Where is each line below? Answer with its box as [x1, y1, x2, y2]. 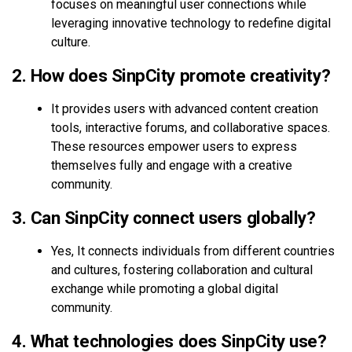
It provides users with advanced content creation [51, 101, 318, 116]
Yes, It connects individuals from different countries [51, 243, 335, 258]
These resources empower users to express [51, 138, 297, 154]
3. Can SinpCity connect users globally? [12, 207, 316, 228]
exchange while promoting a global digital [51, 280, 278, 296]
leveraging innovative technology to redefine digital [51, 15, 331, 31]
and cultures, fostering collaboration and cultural [51, 262, 313, 277]
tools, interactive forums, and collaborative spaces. [51, 119, 330, 135]
